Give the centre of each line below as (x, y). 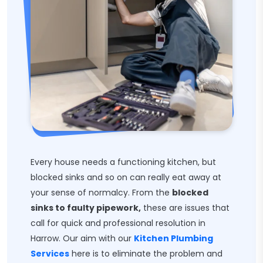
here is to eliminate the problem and (146, 254)
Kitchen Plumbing (173, 238)
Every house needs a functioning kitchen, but (123, 162)
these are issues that (185, 208)
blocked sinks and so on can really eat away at (126, 177)
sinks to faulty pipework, (86, 208)
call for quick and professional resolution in (118, 223)
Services (50, 254)
